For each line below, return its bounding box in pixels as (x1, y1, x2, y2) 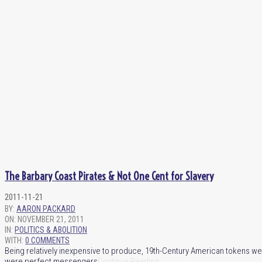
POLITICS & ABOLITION (15, 225, 87, 235)
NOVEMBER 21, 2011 (18, 214, 84, 224)
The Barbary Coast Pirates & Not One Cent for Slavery (5, 169, 213, 183)
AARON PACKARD (16, 204, 75, 213)
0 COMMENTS (25, 235, 70, 245)
